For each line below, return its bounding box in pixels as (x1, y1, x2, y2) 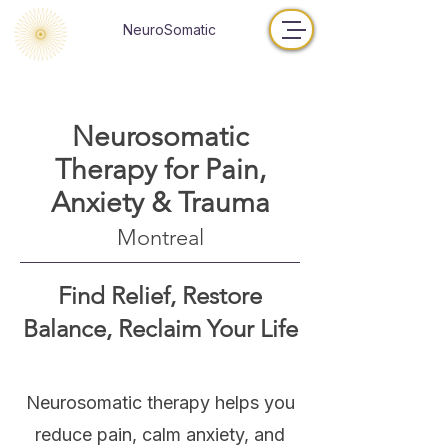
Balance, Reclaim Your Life (22, 314, 298, 343)
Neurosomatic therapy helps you (25, 392, 295, 413)
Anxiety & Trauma (50, 186, 270, 219)
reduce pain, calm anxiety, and (35, 424, 285, 445)
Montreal (116, 224, 204, 251)
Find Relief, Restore (58, 281, 262, 310)
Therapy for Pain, (54, 153, 266, 186)
